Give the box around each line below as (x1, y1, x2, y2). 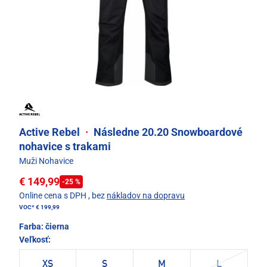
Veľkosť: (19, 235, 51, 245)
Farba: (19, 222, 45, 232)
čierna (45, 222, 69, 232)
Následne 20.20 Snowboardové (91, 126, 243, 139)
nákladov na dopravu (107, 191, 185, 201)
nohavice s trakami (19, 140, 111, 153)
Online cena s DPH (19, 191, 86, 201)
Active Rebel (19, 126, 82, 139)
